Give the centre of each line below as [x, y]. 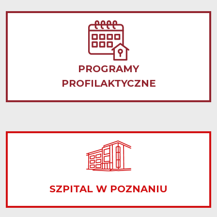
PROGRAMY [108, 69]
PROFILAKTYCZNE [108, 83]
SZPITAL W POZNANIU [108, 189]
